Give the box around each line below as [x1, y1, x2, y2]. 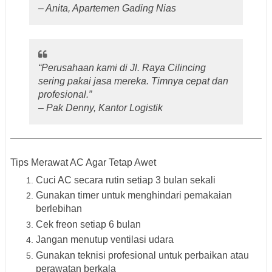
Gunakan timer [36, 190, 99, 201]
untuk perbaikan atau [156, 250, 249, 260]
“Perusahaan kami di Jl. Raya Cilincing [38, 63, 206, 73]
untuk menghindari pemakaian [99, 190, 232, 201]
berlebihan [36, 203, 82, 214]
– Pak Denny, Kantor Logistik [38, 103, 163, 114]
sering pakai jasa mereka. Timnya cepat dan [38, 76, 229, 87]
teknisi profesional [78, 250, 156, 260]
